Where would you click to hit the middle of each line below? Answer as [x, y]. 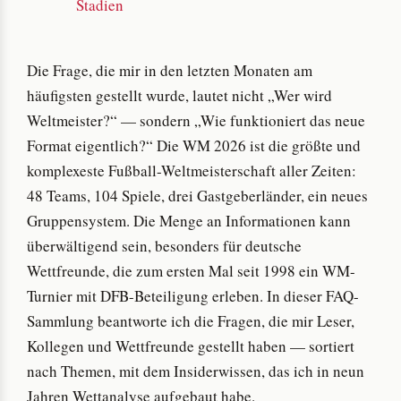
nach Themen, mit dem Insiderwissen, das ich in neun [196, 371]
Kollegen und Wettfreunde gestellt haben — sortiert [191, 346]
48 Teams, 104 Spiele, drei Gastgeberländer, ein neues [197, 195]
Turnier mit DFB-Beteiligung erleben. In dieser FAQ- [193, 295]
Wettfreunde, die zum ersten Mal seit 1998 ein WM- [191, 270]
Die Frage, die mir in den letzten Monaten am [170, 70]
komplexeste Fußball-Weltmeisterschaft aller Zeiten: [192, 170]
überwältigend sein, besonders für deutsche [164, 245]
